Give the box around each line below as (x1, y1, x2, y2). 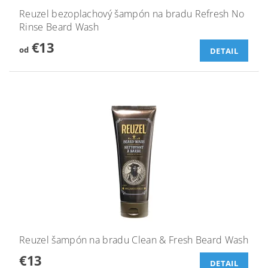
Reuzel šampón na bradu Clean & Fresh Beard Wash (19, 233, 249, 246)
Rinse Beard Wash (19, 20, 99, 34)
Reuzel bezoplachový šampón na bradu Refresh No (19, 7, 245, 21)
